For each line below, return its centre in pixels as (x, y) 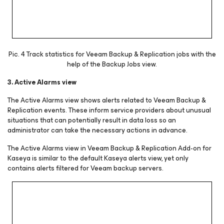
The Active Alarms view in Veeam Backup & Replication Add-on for (109, 148)
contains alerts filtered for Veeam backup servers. (85, 168)
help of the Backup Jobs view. (112, 64)
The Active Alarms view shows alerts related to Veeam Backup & (107, 100)
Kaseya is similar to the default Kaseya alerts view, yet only (98, 158)
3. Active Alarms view (42, 82)
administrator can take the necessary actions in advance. (97, 130)
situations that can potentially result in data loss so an (92, 120)
